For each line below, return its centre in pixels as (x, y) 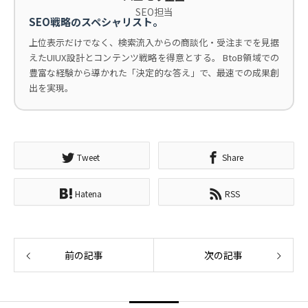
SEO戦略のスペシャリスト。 (96, 22)
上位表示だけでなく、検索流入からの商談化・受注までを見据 (154, 43)
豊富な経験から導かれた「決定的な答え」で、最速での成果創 (154, 73)
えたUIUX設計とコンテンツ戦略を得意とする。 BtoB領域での (154, 58)
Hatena (88, 193)
